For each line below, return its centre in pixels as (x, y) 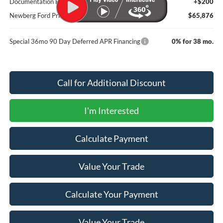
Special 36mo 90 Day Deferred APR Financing (75, 41)
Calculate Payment (111, 138)
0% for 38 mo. (193, 41)
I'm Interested (111, 110)
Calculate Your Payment (111, 194)
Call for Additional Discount (111, 82)
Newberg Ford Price (38, 15)
